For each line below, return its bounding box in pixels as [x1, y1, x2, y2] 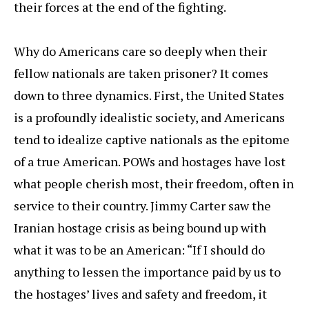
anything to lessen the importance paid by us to [14, 263, 281, 281]
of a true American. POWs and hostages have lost [14, 153, 286, 170]
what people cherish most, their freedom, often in [14, 175, 294, 192]
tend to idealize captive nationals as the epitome [14, 131, 290, 148]
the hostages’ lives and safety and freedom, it [14, 286, 267, 303]
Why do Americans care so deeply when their [14, 43, 267, 60]
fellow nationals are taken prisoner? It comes [14, 65, 268, 82]
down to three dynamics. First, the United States [14, 87, 284, 104]
